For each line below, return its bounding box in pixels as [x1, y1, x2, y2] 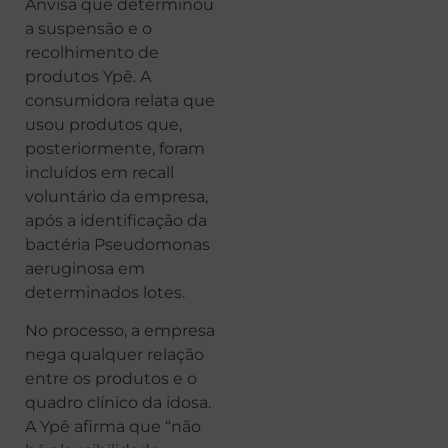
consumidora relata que [25, 90, 215, 110]
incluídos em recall [25, 162, 174, 182]
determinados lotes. [25, 282, 185, 302]
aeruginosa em [25, 258, 145, 278]
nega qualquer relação [25, 345, 204, 365]
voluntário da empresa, [25, 186, 208, 206]
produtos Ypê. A [25, 66, 151, 86]
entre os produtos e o [25, 369, 197, 389]
